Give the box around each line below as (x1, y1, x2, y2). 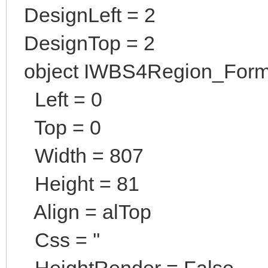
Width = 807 (13, 144, 144, 167)
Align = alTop (13, 200, 151, 223)
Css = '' (13, 228, 100, 251)
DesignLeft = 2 (13, 3, 156, 26)
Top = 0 (13, 115, 101, 139)
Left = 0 (13, 87, 102, 111)
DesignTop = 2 (13, 31, 155, 54)
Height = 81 (13, 172, 139, 195)
